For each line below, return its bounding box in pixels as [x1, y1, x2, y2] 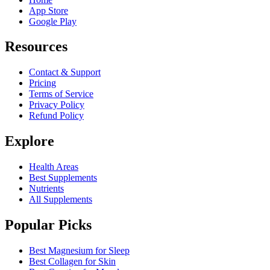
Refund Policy [29, 110, 84, 121]
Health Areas [29, 162, 78, 172]
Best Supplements [29, 172, 97, 183]
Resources [5, 39, 67, 55]
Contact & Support [29, 67, 101, 78]
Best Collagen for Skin [29, 256, 116, 266]
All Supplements [29, 194, 92, 205]
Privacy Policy [29, 99, 84, 110]
